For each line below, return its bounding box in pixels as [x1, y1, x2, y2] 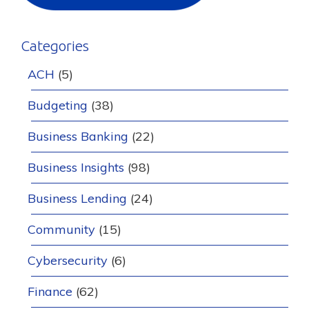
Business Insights [28, 159, 124, 175]
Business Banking [28, 128, 128, 144]
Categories [21, 37, 89, 54]
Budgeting [28, 97, 88, 113]
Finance [28, 283, 72, 299]
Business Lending [28, 190, 127, 206]
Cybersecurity [28, 252, 108, 268]
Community [28, 221, 95, 237]
